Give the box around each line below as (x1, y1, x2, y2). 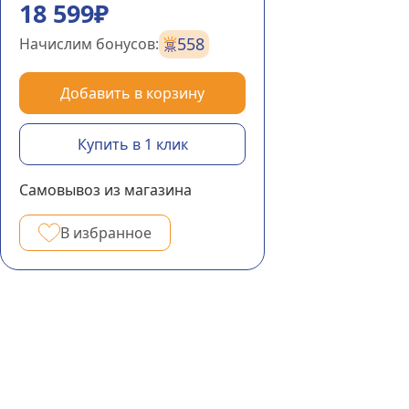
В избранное (60, 223, 152, 243)
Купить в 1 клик (77, 134, 188, 154)
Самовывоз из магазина (19, 180, 192, 200)
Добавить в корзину (60, 83, 204, 103)
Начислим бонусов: (19, 34, 159, 54)
